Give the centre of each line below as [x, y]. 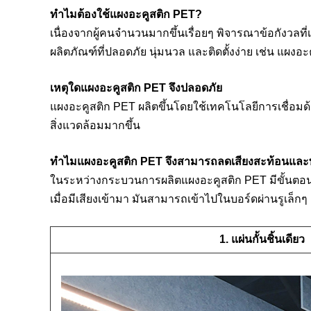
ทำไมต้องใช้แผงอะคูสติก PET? [126, 14]
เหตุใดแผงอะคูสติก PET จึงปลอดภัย [136, 87]
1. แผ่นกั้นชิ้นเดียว [262, 239]
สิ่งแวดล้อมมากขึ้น [95, 125]
